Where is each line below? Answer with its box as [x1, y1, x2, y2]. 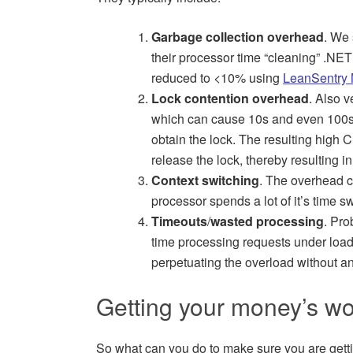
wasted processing [210, 212, 324, 231]
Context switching [151, 171, 259, 190]
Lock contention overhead [151, 89, 309, 108]
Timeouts [151, 212, 207, 231]
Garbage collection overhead [151, 28, 324, 46]
